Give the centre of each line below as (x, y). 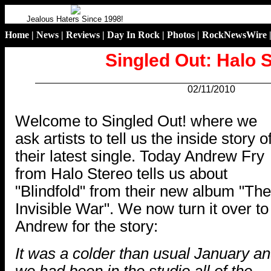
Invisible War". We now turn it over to (142, 208)
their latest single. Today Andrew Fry (140, 156)
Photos (181, 35)
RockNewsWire (234, 35)
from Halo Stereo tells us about (121, 173)
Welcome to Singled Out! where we (136, 121)
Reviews (83, 35)
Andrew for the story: (87, 226)
